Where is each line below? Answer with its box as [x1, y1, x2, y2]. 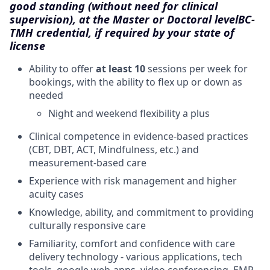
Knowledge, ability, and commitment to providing [29, 205, 254, 219]
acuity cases [29, 187, 84, 201]
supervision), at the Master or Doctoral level [10, 11, 238, 27]
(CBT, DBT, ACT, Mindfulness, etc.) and [29, 142, 199, 156]
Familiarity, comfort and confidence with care [29, 236, 235, 250]
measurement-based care [29, 155, 146, 169]
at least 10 [96, 61, 145, 75]
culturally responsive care [29, 218, 146, 232]
